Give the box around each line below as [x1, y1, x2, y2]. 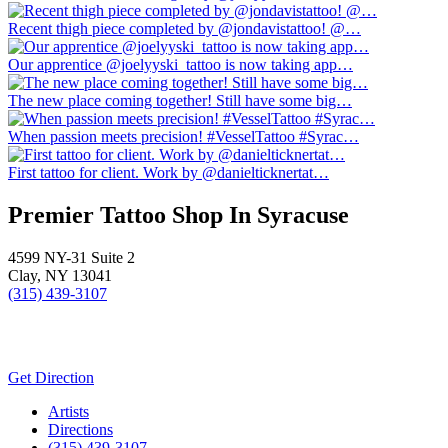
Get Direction [8, 369, 94, 386]
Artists [48, 403, 89, 420]
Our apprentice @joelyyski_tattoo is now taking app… [8, 56, 353, 74]
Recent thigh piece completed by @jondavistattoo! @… [8, 20, 361, 38]
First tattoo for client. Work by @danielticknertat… [8, 164, 329, 182]
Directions [48, 421, 113, 438]
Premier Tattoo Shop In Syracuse [8, 202, 349, 229]
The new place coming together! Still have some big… [8, 92, 352, 110]
